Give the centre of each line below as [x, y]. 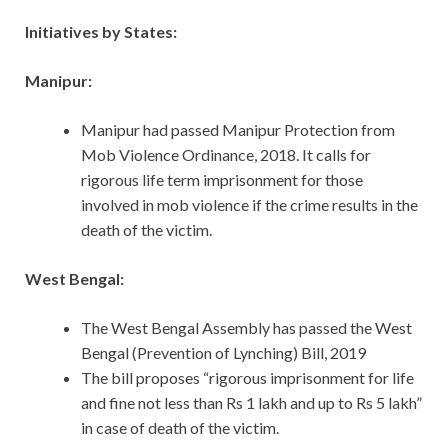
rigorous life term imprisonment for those [222, 180]
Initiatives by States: [101, 32]
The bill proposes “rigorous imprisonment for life [247, 378]
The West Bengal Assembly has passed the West [246, 328]
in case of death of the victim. [180, 428]
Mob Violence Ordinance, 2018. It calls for [226, 155]
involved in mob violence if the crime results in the [249, 205]
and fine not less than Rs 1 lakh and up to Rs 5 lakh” [251, 403]
